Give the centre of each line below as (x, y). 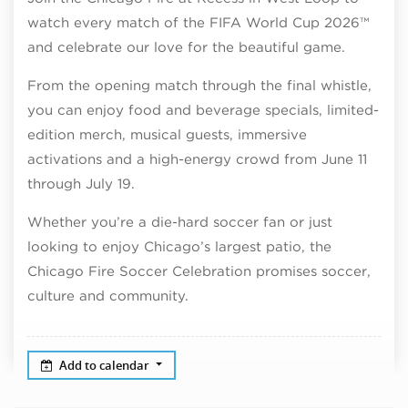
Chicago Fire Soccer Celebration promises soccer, (199, 271)
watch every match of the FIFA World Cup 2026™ (198, 23)
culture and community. (110, 296)
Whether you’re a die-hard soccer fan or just (180, 222)
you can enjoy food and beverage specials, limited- (203, 110)
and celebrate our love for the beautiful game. (189, 47)
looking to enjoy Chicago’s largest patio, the (179, 247)
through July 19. (81, 184)
